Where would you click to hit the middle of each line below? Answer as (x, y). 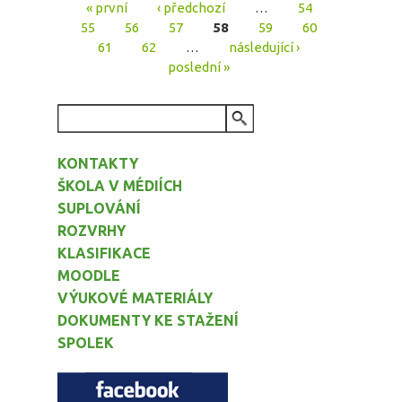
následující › (264, 46)
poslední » (199, 66)
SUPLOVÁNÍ (99, 209)
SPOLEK (86, 343)
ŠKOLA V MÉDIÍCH (120, 186)
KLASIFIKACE (104, 253)
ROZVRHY (92, 231)
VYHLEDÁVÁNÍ (109, 124)
